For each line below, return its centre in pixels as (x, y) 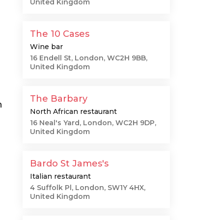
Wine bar (46, 47)
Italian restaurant (60, 176)
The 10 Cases (60, 34)
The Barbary (59, 99)
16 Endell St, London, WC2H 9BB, (89, 58)
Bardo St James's (69, 164)
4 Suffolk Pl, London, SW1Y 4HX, (88, 188)
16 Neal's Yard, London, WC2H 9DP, (93, 123)
